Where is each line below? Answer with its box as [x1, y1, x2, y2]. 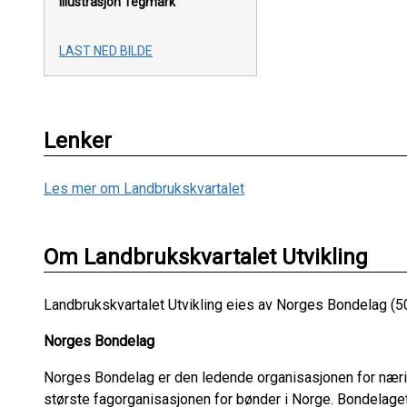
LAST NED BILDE [59, 44, 153, 59]
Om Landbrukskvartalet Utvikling [44, 244, 368, 271]
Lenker [44, 128, 112, 154]
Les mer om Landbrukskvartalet [44, 180, 244, 198]
